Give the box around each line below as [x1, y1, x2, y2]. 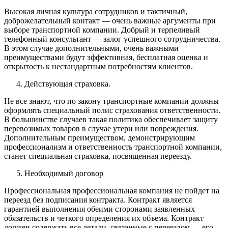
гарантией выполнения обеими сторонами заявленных [4, 204, 195, 213]
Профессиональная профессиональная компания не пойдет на [4, 186, 219, 195]
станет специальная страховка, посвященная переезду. [4, 151, 192, 160]
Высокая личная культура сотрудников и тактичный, [4, 7, 187, 16]
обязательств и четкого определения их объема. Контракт [4, 213, 204, 222]
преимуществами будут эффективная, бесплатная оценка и [4, 52, 208, 62]
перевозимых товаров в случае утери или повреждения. [4, 124, 198, 133]
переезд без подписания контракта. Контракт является [4, 195, 192, 204]
